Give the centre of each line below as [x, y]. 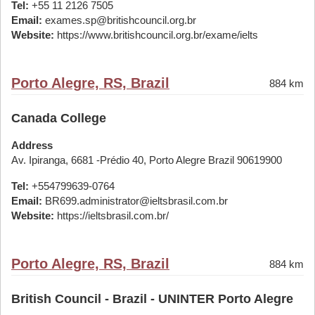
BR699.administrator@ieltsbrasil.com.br [135, 201]
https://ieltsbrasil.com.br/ [111, 216]
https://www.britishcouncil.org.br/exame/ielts [156, 35]
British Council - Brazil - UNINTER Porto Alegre [152, 299]
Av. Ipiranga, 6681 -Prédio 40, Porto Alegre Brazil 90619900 [147, 160]
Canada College [59, 118]
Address [32, 145]
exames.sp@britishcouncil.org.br [119, 20]
